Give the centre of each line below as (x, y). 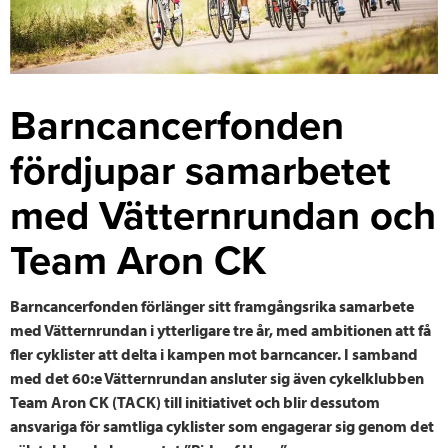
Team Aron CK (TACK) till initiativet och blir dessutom (195, 401)
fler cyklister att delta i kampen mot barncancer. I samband (214, 353)
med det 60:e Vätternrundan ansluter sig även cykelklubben (217, 377)
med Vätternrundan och (223, 215)
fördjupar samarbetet (200, 170)
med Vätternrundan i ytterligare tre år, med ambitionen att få (220, 329)
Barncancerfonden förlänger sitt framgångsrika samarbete (212, 305)
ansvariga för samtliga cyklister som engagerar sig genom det (222, 425)
